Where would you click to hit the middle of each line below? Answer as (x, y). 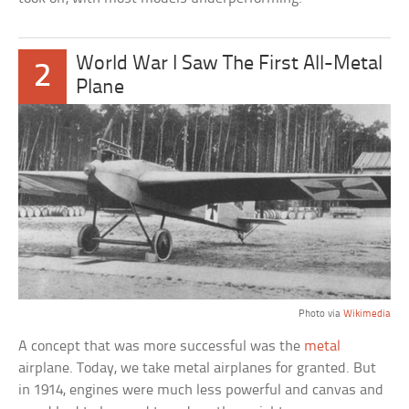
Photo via (320, 314)
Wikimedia (367, 314)
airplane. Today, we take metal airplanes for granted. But (198, 368)
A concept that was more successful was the (162, 346)
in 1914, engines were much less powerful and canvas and (201, 390)
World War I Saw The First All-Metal (229, 64)
